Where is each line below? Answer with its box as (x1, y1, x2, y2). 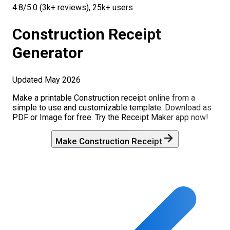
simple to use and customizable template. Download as (12, 102, 212, 112)
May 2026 (45, 74, 81, 85)
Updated (12, 74, 45, 85)
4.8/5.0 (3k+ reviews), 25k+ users (12, 3, 133, 12)
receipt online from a (119, 92, 195, 103)
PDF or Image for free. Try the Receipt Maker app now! (12, 112, 208, 122)
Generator (12, 43, 83, 62)
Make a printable (12, 92, 74, 103)
